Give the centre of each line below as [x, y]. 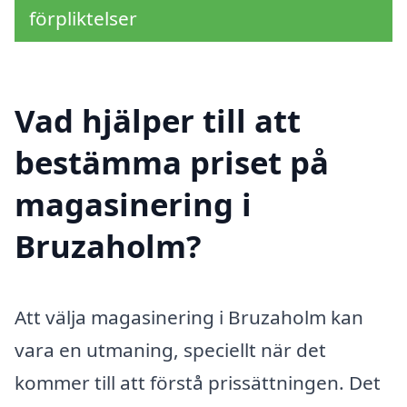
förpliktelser [83, 18]
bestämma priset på [172, 163]
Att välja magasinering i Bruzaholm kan [189, 318]
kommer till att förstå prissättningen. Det [198, 383]
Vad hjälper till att [158, 121]
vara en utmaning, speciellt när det [170, 350]
